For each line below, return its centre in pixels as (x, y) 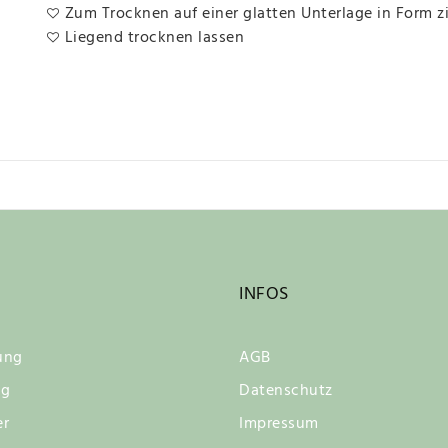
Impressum (279, 423)
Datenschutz (286, 390)
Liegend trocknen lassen (154, 37)
